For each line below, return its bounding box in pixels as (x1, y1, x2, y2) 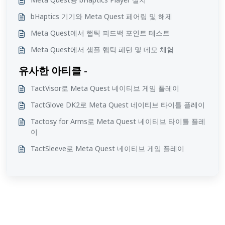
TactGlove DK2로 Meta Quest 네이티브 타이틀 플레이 (31, 99, 205, 109)
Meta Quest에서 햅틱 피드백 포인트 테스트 (31, 28, 170, 38)
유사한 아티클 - (19, 63, 87, 77)
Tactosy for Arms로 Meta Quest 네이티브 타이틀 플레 (31, 116, 205, 126)
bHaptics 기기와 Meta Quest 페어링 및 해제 (31, 11, 172, 21)
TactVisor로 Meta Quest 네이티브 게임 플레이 (31, 83, 179, 93)
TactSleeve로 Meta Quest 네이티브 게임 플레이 (31, 143, 184, 153)
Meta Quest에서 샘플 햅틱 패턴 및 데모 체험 (31, 44, 174, 54)
